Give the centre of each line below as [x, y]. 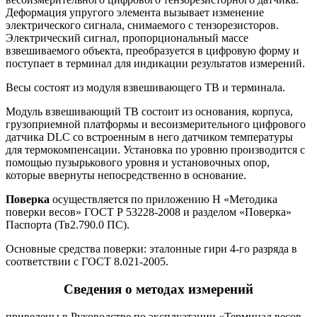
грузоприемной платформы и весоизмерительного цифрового [156, 125]
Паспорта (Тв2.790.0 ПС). [68, 225]
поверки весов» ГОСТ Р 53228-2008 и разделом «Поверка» [149, 212]
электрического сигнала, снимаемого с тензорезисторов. [142, 25]
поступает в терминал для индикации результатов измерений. [155, 64]
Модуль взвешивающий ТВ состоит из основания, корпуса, [149, 112]
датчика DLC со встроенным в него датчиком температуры [149, 137]
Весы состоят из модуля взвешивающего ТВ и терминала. [145, 88]
